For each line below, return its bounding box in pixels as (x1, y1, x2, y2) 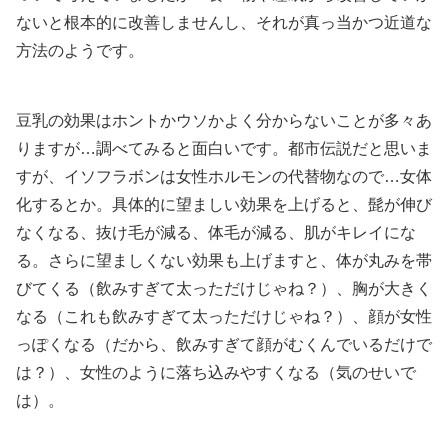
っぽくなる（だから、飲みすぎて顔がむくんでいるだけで (16, 335, 432, 353)
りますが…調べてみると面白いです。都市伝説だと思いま (16, 139, 432, 157)
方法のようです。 (16, 42, 144, 60)
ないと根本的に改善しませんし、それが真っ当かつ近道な (16, 14, 432, 32)
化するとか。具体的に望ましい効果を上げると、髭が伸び (16, 195, 432, 213)
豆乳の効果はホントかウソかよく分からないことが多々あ (16, 111, 432, 129)
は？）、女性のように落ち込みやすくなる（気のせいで (16, 363, 416, 381)
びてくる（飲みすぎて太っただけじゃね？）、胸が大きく (16, 279, 432, 297)
